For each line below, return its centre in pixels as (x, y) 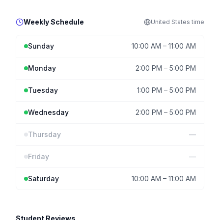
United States (170, 22)
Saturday (43, 179)
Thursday (44, 134)
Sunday (41, 46)
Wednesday (48, 112)
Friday (39, 156)
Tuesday (43, 90)
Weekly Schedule (54, 22)
